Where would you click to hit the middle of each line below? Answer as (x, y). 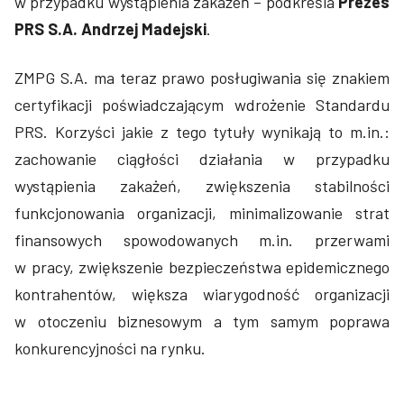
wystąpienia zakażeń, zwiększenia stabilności (202, 186)
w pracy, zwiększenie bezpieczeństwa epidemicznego (202, 267)
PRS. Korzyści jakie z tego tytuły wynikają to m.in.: (202, 132)
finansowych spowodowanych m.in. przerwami (202, 240)
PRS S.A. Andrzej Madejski (110, 29)
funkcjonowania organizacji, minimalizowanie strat (202, 213)
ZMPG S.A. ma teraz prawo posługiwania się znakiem (202, 78)
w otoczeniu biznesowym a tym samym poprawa (202, 321)
